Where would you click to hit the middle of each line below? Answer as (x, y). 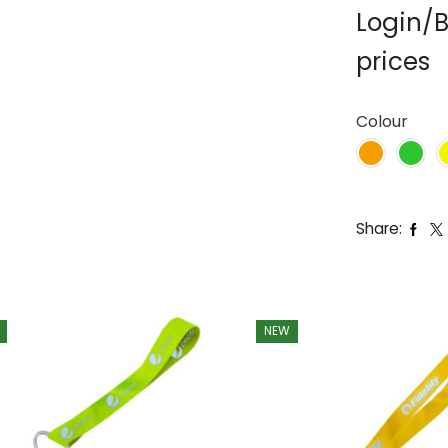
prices (393, 62)
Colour (382, 122)
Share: (379, 229)
